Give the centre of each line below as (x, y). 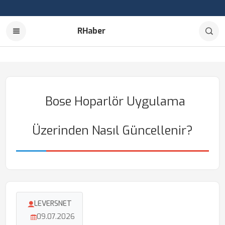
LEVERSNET (53, 204)
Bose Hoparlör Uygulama (115, 101)
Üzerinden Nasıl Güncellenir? (113, 131)
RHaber (91, 31)
